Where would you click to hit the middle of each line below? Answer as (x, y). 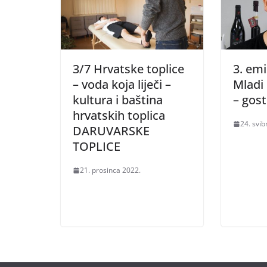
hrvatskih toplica (119, 116)
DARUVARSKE (111, 131)
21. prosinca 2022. (110, 170)
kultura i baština (118, 100)
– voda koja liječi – (122, 85)
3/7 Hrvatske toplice (128, 69)
